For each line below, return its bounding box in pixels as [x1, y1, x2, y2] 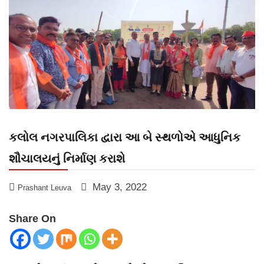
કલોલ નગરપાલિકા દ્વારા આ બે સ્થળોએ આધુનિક [9, 131, 240, 144]
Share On [9, 213, 56, 225]
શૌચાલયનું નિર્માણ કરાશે [9, 152, 125, 166]
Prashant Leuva [18, 183, 71, 193]
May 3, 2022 [93, 181, 147, 193]
